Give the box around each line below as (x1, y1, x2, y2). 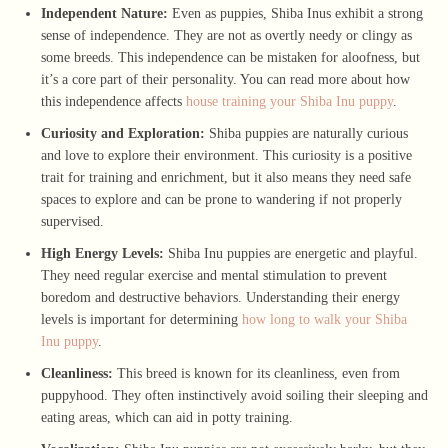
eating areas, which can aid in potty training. (41, 409, 293, 425)
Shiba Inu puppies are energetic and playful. (164, 245, 418, 261)
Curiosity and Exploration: (41, 125, 205, 141)
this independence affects (41, 93, 182, 109)
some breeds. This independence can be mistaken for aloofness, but (41, 49, 420, 65)
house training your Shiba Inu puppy (182, 93, 393, 109)
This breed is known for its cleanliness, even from (113, 365, 400, 381)
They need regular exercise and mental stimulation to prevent (41, 267, 387, 283)
